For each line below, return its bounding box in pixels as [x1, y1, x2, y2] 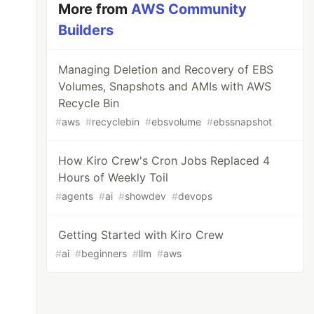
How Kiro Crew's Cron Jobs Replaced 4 [58, 153, 271, 168]
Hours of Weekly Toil [58, 170, 169, 184]
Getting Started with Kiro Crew [58, 228, 224, 242]
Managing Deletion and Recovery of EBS [58, 62, 274, 76]
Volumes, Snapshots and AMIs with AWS [58, 79, 272, 93]
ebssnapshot [213, 116, 273, 128]
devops [178, 190, 213, 202]
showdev [125, 190, 167, 202]
